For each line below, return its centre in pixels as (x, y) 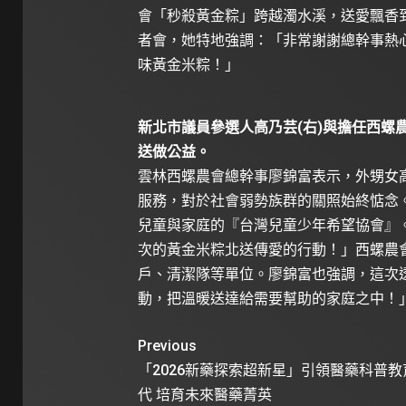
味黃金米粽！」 (188, 64)
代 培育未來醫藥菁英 (204, 394)
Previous (167, 345)
